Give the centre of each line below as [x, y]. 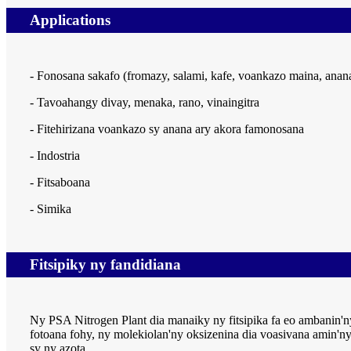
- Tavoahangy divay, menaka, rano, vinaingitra [145, 103]
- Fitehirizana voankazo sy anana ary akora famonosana [167, 129]
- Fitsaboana [60, 183]
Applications [70, 20]
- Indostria [55, 156]
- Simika [51, 209]
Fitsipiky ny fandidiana [105, 265]
